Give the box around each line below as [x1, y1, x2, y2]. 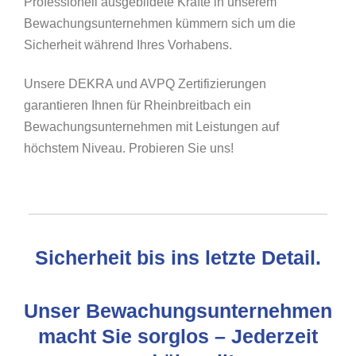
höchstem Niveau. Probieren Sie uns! [24, 141, 234, 155]
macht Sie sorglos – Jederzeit [38, 325, 318, 347]
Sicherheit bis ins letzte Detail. [35, 246, 321, 269]
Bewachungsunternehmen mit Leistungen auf [24, 120, 279, 133]
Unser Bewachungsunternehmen [24, 300, 332, 322]
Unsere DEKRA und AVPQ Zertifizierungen [24, 77, 266, 91]
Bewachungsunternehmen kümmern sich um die [24, 17, 296, 30]
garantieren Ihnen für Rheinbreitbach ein [24, 99, 251, 112]
